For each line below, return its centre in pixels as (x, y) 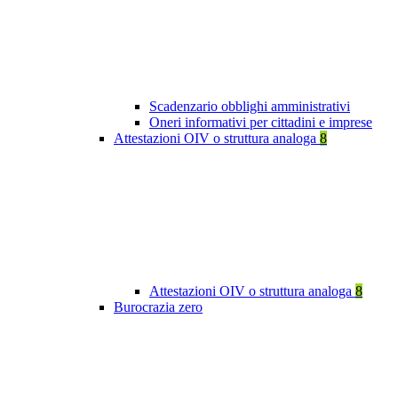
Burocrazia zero (158, 307)
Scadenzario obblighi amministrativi (250, 107)
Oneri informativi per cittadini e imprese (261, 123)
